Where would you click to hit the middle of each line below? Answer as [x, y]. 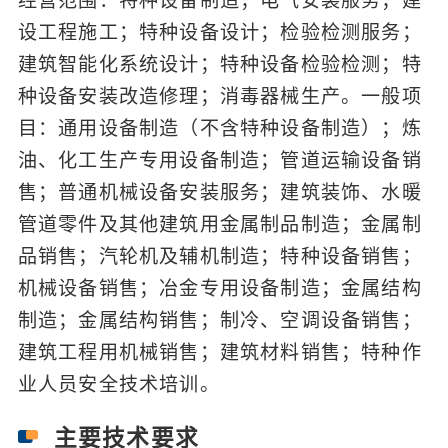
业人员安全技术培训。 [118, 385]
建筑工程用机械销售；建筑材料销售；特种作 [219, 353]
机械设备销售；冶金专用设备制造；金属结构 [219, 289]
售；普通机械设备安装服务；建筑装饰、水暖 [219, 193]
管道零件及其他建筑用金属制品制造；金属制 [219, 225]
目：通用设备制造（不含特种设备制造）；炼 [219, 129]
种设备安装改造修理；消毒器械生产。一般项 [219, 97]
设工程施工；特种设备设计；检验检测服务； [219, 33]
